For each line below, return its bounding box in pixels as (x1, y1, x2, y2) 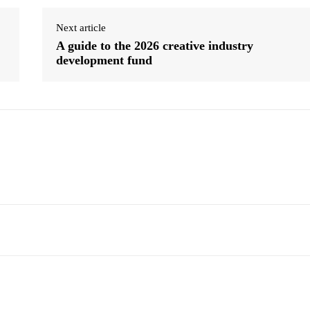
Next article (55, 21, 106, 33)
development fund (55, 53, 152, 67)
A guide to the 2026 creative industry (55, 38, 253, 53)
